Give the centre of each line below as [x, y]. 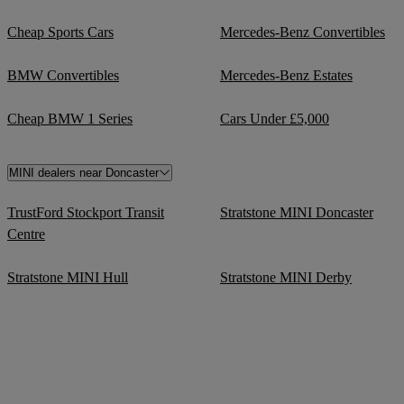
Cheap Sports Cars [60, 32]
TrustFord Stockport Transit [86, 212]
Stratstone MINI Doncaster [297, 212]
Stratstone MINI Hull [68, 277]
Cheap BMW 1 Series [70, 118]
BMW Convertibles [63, 75]
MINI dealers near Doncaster [84, 172]
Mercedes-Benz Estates [286, 75]
